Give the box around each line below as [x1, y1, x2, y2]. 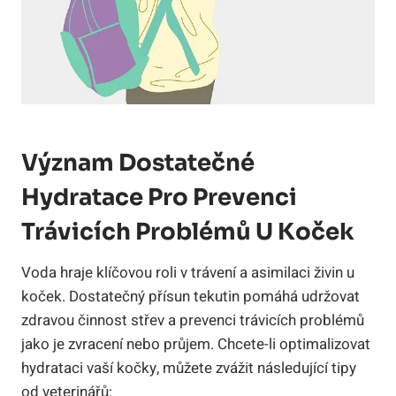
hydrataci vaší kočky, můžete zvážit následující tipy [21, 357, 356, 380]
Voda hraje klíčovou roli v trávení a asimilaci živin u [21, 262, 354, 285]
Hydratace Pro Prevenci [21, 183, 297, 213]
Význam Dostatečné [21, 148, 255, 179]
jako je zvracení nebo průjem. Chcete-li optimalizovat [21, 333, 370, 356]
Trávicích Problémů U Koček [21, 217, 354, 247]
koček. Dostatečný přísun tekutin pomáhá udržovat [21, 286, 360, 308]
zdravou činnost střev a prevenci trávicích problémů [21, 309, 364, 332]
